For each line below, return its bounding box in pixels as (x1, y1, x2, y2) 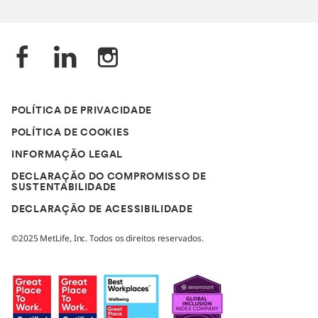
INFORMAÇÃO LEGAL (11, 150, 124, 160)
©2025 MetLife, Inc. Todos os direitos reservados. (11, 232, 204, 244)
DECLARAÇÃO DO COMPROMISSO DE (11, 172, 207, 182)
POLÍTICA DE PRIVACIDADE (11, 106, 153, 116)
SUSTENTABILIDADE (11, 182, 117, 193)
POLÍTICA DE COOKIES (11, 128, 130, 138)
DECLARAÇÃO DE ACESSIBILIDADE (11, 204, 193, 215)
